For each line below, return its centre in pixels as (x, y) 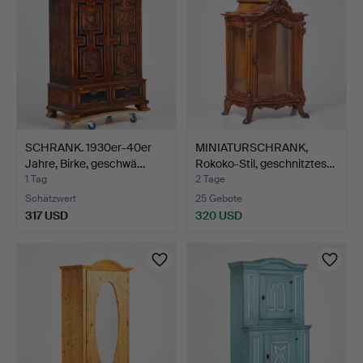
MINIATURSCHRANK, (252, 147)
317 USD (47, 215)
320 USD (219, 215)
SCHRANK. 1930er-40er (88, 147)
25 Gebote (219, 198)
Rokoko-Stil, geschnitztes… (265, 163)
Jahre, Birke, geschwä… (85, 163)
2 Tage (210, 179)
